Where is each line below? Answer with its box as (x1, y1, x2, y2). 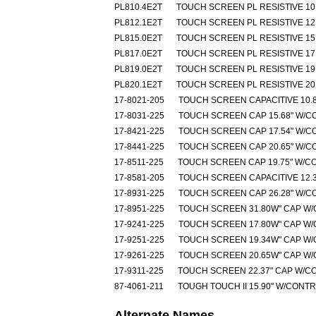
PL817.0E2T (114, 49, 162, 59)
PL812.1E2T (114, 18, 162, 28)
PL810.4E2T (114, 2, 162, 12)
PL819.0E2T (114, 64, 162, 74)
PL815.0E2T (114, 33, 162, 43)
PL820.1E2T (114, 80, 162, 90)
